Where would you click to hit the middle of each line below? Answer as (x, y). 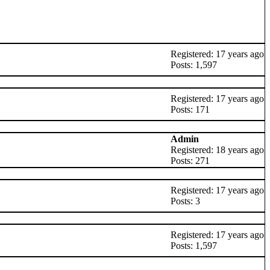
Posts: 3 (185, 201)
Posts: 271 (190, 161)
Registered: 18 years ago (217, 150)
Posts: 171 (190, 109)
